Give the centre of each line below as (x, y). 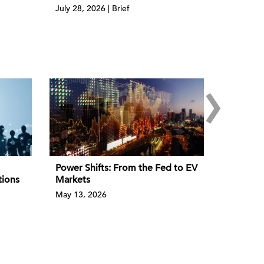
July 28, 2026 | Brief (92, 9)
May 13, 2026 (81, 194)
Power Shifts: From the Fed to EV (126, 168)
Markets (72, 179)
